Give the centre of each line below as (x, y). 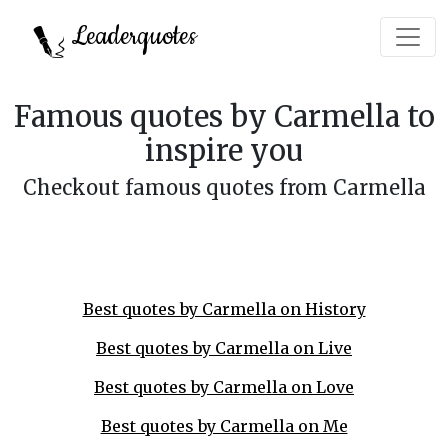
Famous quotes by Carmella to (224, 117)
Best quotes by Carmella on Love (224, 387)
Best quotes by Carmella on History (224, 309)
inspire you (224, 151)
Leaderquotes (131, 36)
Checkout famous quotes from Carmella (224, 187)
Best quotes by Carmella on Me (224, 426)
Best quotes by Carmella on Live (224, 348)
